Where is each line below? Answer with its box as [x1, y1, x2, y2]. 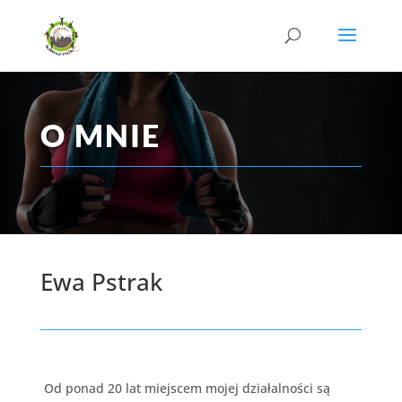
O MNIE [39, 117, 161, 154]
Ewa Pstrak [39, 265, 162, 298]
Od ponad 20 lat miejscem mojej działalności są [39, 379, 330, 397]
